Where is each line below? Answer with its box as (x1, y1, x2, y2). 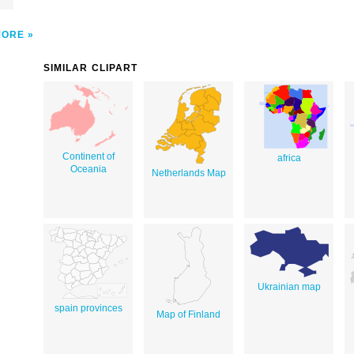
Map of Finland (156, 308, 220, 320)
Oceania (70, 163, 107, 175)
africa (277, 152, 301, 164)
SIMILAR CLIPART (43, 62, 138, 73)
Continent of (62, 150, 115, 162)
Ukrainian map (257, 281, 321, 292)
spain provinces (54, 302, 122, 314)
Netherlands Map (151, 167, 226, 179)
